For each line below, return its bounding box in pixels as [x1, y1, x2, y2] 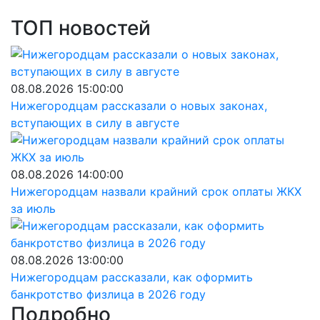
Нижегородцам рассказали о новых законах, [11, 99, 267, 113]
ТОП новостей [11, 16, 151, 40]
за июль [11, 201, 56, 216]
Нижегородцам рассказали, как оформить [11, 270, 253, 284]
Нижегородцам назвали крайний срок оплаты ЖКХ [11, 184, 301, 199]
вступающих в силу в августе [11, 116, 179, 130]
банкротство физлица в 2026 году [11, 287, 206, 301]
